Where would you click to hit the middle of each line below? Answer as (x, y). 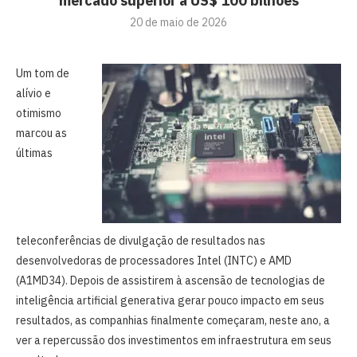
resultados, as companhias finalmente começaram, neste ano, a (173, 320)
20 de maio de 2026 (178, 22)
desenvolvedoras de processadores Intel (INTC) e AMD (154, 260)
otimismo (39, 113)
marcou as (41, 133)
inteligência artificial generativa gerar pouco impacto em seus (170, 300)
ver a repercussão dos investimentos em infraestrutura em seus (174, 340)
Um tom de (43, 73)
